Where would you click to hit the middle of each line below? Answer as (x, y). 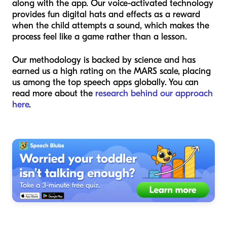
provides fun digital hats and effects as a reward (106, 14)
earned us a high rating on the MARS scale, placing (111, 71)
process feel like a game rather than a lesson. (100, 36)
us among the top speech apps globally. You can (105, 82)
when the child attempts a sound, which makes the (111, 25)
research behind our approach (154, 93)
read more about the (54, 93)
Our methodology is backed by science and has (104, 60)
